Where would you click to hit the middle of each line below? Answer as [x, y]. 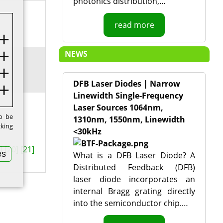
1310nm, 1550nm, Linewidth [129, 119]
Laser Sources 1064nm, [118, 108]
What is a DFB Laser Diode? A [134, 155]
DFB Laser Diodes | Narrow [126, 84]
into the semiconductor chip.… [130, 203]
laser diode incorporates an [134, 179]
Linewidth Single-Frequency [128, 96]
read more [134, 25]
